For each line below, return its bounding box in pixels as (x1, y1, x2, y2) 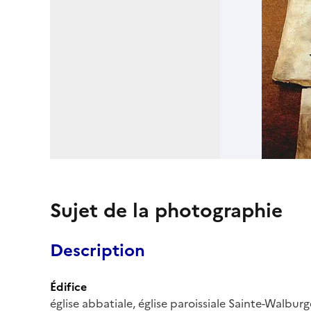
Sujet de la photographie (50, 195, 283, 225)
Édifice (50, 278, 87, 295)
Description (50, 237, 145, 263)
